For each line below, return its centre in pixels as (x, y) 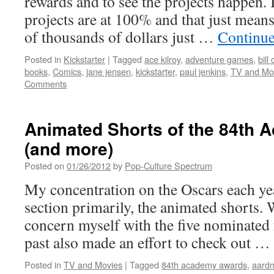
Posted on (44, 165)
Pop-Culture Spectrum (168, 165)
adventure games (219, 59)
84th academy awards (204, 265)
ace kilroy (162, 59)
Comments (46, 83)
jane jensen (109, 71)
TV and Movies (93, 265)
